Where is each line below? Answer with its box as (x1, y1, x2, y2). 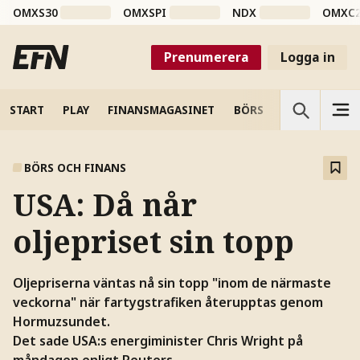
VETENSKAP (282, 101, 346, 117)
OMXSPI (123, 5, 167, 21)
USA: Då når (12, 183, 197, 225)
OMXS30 (12, 5, 58, 21)
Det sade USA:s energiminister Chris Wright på (12, 331, 303, 350)
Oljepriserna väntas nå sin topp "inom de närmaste (12, 273, 331, 292)
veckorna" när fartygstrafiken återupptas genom (12, 292, 323, 311)
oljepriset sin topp (12, 220, 294, 262)
